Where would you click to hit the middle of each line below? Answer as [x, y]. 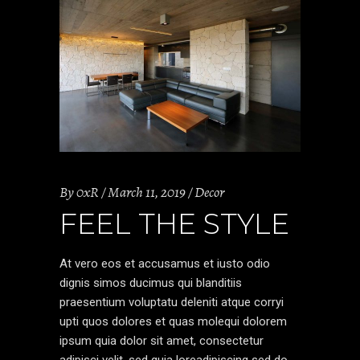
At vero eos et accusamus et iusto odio [165, 263]
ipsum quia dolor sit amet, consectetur [162, 340]
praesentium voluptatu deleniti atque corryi [172, 302]
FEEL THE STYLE [174, 223]
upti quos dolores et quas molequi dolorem [173, 321]
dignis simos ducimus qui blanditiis [151, 282]
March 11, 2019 [147, 192]
